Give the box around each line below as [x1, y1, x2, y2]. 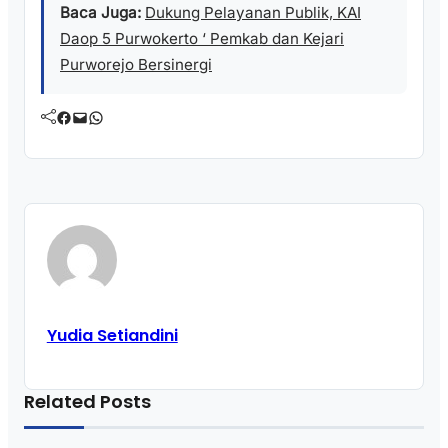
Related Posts [24, 389, 151, 415]
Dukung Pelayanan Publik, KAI [145, 2, 361, 22]
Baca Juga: [60, 2, 141, 22]
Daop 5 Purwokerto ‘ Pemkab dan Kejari [60, 28, 344, 48]
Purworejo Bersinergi [60, 54, 212, 74]
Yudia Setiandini [46, 324, 178, 348]
